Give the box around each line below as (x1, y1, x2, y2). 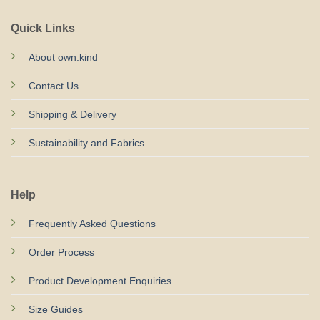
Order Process (28, 246, 94, 258)
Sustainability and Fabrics (28, 136, 144, 149)
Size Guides (28, 303, 83, 315)
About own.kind (28, 51, 98, 63)
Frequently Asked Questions (28, 217, 156, 229)
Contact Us (28, 79, 79, 91)
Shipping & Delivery (28, 108, 116, 120)
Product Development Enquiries (28, 274, 171, 286)
